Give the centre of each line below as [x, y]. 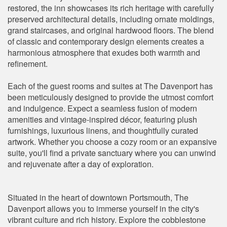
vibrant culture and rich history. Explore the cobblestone [107, 219]
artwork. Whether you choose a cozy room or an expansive [112, 141]
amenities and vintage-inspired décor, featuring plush [102, 119]
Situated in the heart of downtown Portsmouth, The [98, 197]
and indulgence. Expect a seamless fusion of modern [102, 108]
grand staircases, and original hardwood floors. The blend [111, 30]
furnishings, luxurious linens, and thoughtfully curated [103, 130]
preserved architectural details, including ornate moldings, [111, 19]
